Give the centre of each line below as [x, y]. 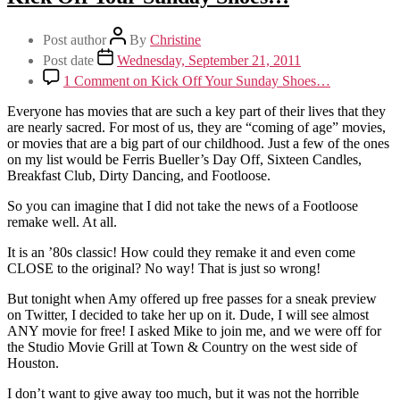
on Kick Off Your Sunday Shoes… [230, 80]
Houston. [33, 362]
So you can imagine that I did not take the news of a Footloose [183, 205]
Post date [70, 60]
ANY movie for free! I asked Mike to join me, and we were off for [194, 330]
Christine [175, 39]
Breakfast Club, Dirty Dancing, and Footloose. [139, 175]
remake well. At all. [62, 221]
